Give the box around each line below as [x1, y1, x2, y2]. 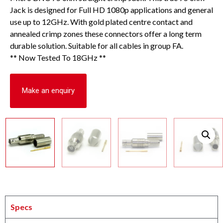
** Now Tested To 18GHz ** [10, 53, 106, 63]
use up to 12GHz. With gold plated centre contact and [10, 17, 193, 27]
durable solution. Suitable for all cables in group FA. [10, 41, 183, 51]
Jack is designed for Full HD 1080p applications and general [10, 5, 213, 15]
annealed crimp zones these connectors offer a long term [10, 29, 202, 39]
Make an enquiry [22, 86, 75, 96]
